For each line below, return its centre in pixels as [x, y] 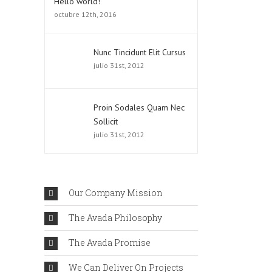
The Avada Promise [110, 243]
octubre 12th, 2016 [85, 14]
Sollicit [106, 121]
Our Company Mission [116, 193]
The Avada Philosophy [115, 218]
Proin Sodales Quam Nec [139, 107]
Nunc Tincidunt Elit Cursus [140, 52]
